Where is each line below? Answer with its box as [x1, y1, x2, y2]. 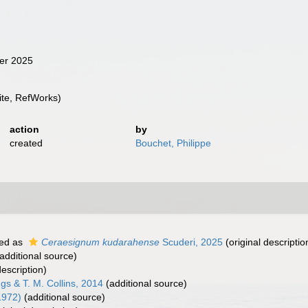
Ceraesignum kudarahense [41, 236, 159, 247]
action [9, 124, 39, 135]
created [9, 137, 43, 148]
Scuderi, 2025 [159, 236, 223, 247]
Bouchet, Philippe [135, 137, 212, 148]
